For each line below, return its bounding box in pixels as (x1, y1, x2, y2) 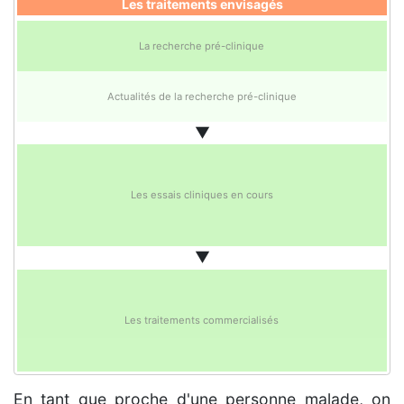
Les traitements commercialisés (124, 313, 280, 326)
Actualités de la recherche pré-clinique (106, 90, 297, 104)
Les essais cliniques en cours (130, 188, 273, 202)
